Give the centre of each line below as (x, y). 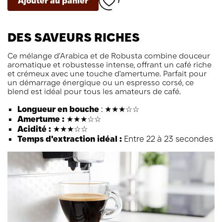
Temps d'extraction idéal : (70, 139)
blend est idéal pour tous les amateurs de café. (94, 91)
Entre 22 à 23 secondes (167, 139)
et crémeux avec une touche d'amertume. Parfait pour (107, 73)
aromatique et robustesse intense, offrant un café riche (110, 64)
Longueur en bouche (58, 109)
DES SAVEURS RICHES (74, 37)
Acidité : (34, 129)
